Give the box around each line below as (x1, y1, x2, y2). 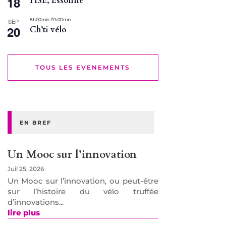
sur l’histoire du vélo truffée (7, 187, 158, 197)
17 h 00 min (50, 17, 71, 23)
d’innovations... (7, 197, 64, 207)
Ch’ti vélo (29, 24, 67, 36)
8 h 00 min (29, 17, 49, 23)
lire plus (7, 208, 40, 218)
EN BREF (19, 119, 51, 127)
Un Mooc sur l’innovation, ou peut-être (7, 176, 158, 186)
